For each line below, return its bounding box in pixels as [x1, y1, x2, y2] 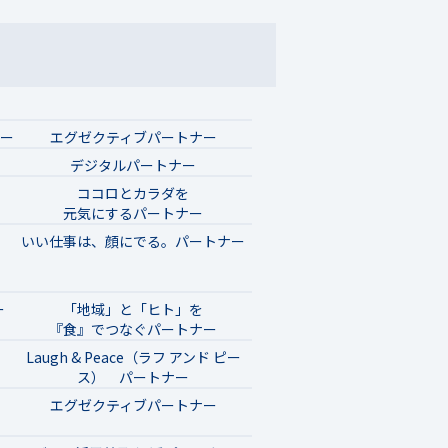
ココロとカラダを [77, 182, 189, 203]
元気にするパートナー [63, 202, 203, 223]
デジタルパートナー [70, 154, 196, 175]
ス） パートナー [77, 366, 189, 387]
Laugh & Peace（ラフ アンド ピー [25, 346, 241, 367]
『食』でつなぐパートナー [49, 318, 217, 339]
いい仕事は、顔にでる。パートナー [21, 230, 245, 251]
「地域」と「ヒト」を [63, 298, 203, 319]
